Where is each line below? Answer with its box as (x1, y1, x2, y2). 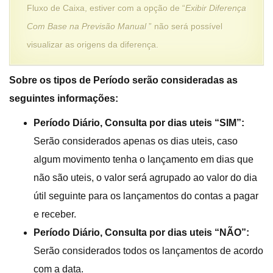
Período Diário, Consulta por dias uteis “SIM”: (34, 117, 244, 128)
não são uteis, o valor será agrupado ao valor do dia (34, 172, 257, 183)
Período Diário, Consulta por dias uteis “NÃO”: (34, 227, 249, 238)
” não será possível (146, 21, 222, 31)
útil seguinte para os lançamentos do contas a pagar (34, 190, 258, 201)
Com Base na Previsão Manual (27, 21, 146, 31)
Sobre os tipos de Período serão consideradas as (9, 74, 238, 85)
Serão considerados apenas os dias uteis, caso (34, 135, 238, 146)
